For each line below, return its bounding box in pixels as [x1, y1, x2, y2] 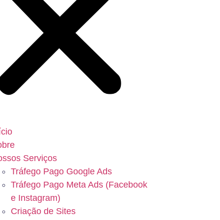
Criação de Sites [10, 206, 76, 216]
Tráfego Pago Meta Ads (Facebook [10, 179, 147, 190]
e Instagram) [10, 192, 60, 203]
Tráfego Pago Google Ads [10, 166, 112, 176]
